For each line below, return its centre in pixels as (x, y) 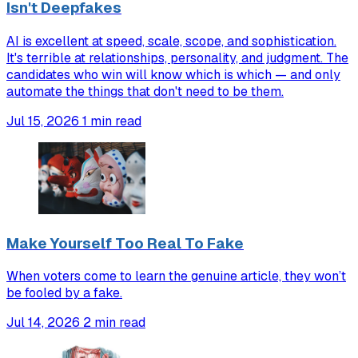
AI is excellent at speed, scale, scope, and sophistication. (171, 41)
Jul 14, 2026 (43, 323)
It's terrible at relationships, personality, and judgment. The (177, 58)
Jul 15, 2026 (43, 121)
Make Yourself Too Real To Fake (125, 243)
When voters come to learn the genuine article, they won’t (176, 276)
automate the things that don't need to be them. (145, 91)
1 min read (112, 121)
